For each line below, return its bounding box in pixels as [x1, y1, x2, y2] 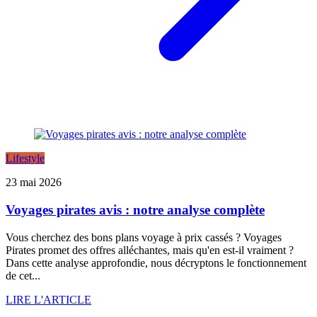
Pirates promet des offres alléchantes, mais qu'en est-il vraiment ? [6, 243, 294, 256]
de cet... [6, 269, 40, 282]
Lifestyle [6, 152, 45, 165]
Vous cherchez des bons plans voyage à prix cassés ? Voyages [6, 231, 282, 243]
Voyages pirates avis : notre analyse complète [6, 202, 265, 217]
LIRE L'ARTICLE [6, 293, 91, 306]
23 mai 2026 [6, 176, 62, 189]
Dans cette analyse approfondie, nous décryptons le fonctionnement [6, 256, 306, 269]
